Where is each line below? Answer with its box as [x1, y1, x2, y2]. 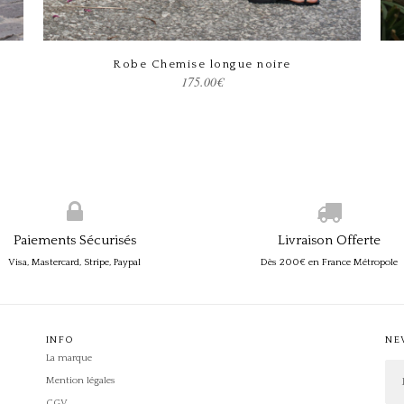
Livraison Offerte [278, 232, 381, 248]
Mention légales [45, 374, 115, 386]
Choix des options [132, 57, 257, 69]
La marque [45, 352, 92, 363]
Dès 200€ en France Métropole [261, 256, 399, 268]
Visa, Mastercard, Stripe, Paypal [8, 256, 142, 268]
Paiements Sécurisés [13, 232, 136, 248]
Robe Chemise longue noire [113, 57, 291, 70]
